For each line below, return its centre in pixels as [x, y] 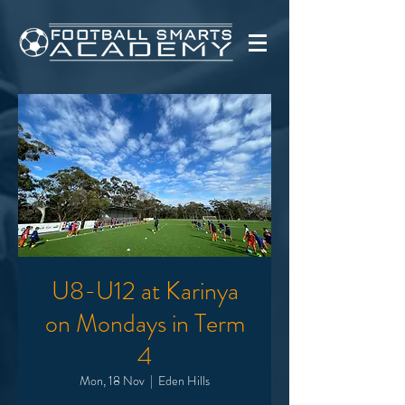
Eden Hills [184, 381]
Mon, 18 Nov [112, 381]
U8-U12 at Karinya [145, 291]
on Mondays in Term [145, 324]
